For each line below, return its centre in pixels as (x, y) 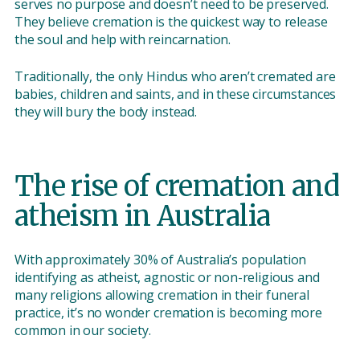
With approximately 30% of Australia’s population (161, 260)
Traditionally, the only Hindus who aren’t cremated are (175, 77)
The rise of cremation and (177, 187)
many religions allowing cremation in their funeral (162, 295)
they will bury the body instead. (106, 112)
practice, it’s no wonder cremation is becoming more (168, 313)
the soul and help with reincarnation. (123, 40)
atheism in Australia (143, 217)
